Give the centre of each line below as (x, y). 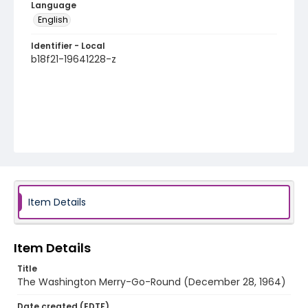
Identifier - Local (68, 46)
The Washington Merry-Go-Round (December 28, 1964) (152, 282)
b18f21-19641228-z (74, 59)
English (53, 20)
